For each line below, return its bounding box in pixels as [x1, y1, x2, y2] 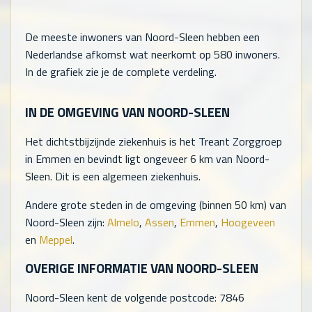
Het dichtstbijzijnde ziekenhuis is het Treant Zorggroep [25, 132, 282, 150]
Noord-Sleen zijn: [25, 213, 107, 231]
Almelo [107, 213, 139, 231]
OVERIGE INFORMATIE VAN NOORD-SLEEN [25, 258, 258, 279]
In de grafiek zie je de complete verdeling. [25, 63, 217, 81]
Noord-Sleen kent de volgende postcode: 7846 [25, 288, 244, 306]
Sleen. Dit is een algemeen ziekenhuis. [25, 167, 201, 185]
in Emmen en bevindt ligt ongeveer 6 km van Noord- [25, 150, 270, 167]
